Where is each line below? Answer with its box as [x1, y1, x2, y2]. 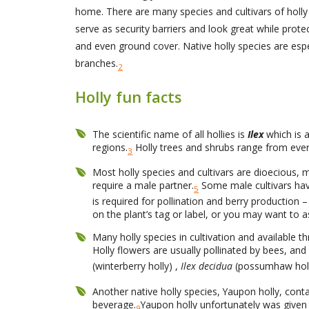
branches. [74, 57, 118, 70]
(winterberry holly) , [92, 259, 181, 273]
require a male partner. [92, 179, 195, 192]
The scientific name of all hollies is [92, 127, 246, 141]
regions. [92, 140, 128, 154]
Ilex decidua [181, 259, 236, 273]
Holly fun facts [74, 86, 181, 107]
